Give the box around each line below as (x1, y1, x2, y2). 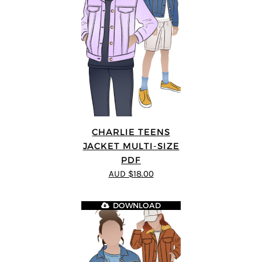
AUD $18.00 (108, 168, 154, 179)
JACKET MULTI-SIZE (82, 140, 180, 151)
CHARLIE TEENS (92, 126, 170, 137)
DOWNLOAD (113, 201, 161, 210)
